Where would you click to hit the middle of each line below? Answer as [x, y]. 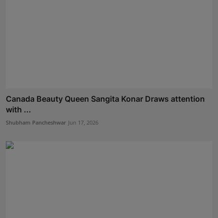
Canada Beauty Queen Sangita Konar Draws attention [105, 99]
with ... [18, 110]
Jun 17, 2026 [83, 123]
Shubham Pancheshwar [36, 123]
